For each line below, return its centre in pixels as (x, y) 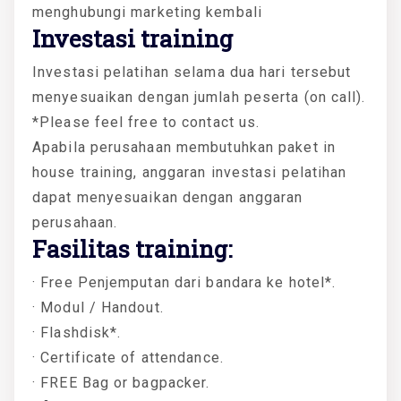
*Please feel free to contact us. (146, 122)
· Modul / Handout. (98, 307)
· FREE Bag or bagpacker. (121, 382)
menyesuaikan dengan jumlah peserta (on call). (199, 97)
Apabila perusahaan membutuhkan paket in (184, 147)
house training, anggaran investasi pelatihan (190, 172)
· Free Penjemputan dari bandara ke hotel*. (184, 282)
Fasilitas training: (132, 248)
